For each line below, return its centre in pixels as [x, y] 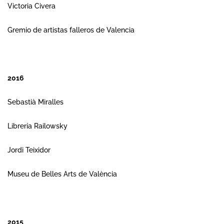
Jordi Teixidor [29, 150]
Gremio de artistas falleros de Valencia [71, 30]
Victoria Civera [31, 6]
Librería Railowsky [37, 126]
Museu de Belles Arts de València [62, 174]
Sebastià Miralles [35, 102]
